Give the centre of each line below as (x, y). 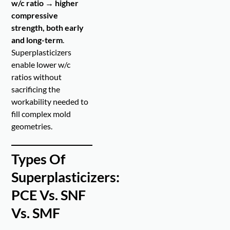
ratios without (37, 77)
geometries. (32, 126)
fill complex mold (41, 114)
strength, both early (48, 28)
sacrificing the (36, 89)
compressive (35, 15)
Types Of (39, 159)
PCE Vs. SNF (49, 195)
